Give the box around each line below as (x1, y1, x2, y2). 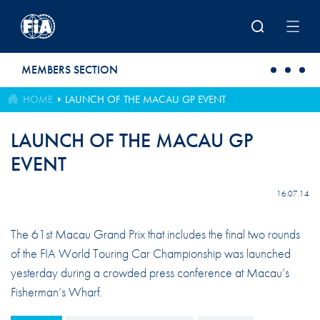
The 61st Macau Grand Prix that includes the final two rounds (10, 225, 300, 242)
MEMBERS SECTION (21, 62, 118, 77)
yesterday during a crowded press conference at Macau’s (10, 264, 289, 281)
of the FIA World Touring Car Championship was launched (10, 244, 291, 261)
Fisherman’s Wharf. (10, 283, 103, 300)
